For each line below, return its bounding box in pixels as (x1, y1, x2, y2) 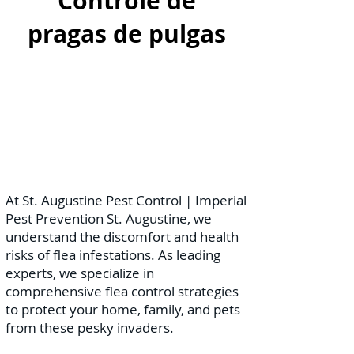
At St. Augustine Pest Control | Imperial (6, 191, 247, 209)
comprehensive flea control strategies (6, 282, 239, 300)
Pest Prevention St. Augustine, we (6, 209, 212, 228)
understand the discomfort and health (6, 228, 239, 246)
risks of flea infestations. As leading (6, 246, 220, 264)
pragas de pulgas (27, 17, 226, 50)
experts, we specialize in (6, 264, 154, 282)
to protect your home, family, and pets (6, 300, 240, 318)
